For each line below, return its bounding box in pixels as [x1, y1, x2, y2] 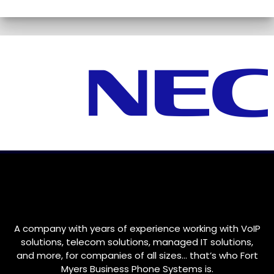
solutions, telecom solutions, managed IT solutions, [21, 235, 253, 249]
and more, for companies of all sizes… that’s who [16, 249, 240, 262]
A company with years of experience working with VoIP [13, 222, 261, 235]
